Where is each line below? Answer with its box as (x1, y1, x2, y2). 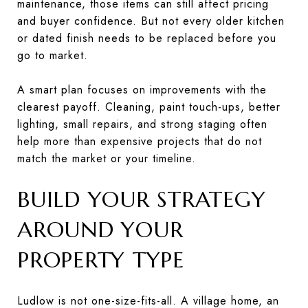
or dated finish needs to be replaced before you (17, 30, 276, 46)
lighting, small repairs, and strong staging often (17, 115, 267, 132)
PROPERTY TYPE (17, 245, 184, 274)
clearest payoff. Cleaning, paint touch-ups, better (17, 98, 280, 115)
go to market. (17, 47, 88, 63)
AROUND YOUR (17, 215, 184, 243)
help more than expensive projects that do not (17, 133, 262, 149)
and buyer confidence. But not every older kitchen (17, 12, 285, 29)
